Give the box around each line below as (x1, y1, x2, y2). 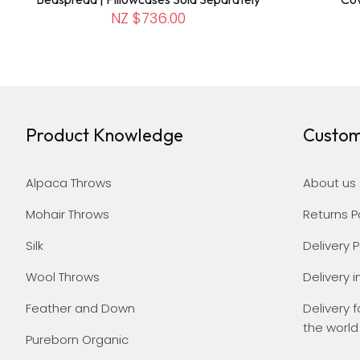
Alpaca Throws (26, 174, 112, 191)
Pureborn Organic (26, 331, 129, 348)
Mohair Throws (26, 206, 109, 223)
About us (303, 174, 356, 191)
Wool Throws (26, 268, 100, 285)
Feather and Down (26, 300, 135, 317)
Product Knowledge (26, 124, 183, 146)
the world (303, 319, 358, 336)
